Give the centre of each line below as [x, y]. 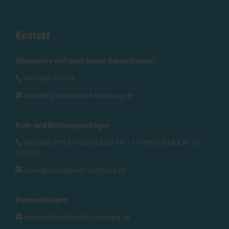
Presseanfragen [41, 200]
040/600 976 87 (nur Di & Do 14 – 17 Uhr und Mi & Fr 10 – [114, 143]
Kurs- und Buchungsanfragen [63, 125]
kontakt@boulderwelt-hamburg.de [79, 96]
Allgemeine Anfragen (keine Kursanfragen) [85, 61]
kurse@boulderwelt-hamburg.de [75, 170]
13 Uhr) [27, 153]
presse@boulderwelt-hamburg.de [77, 217]
